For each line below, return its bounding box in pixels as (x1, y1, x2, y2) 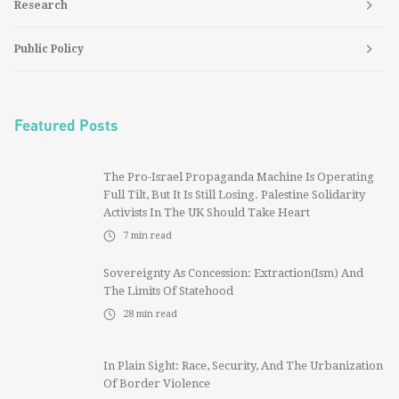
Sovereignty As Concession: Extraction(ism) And (103, 266, 363, 280)
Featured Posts (14, 115, 118, 134)
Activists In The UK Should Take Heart (103, 206, 310, 219)
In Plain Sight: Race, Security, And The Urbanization (103, 359, 383, 372)
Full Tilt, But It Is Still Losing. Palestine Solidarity (103, 188, 365, 201)
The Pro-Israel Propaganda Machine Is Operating (103, 170, 374, 183)
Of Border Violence (103, 377, 210, 390)
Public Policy (14, 43, 84, 55)
